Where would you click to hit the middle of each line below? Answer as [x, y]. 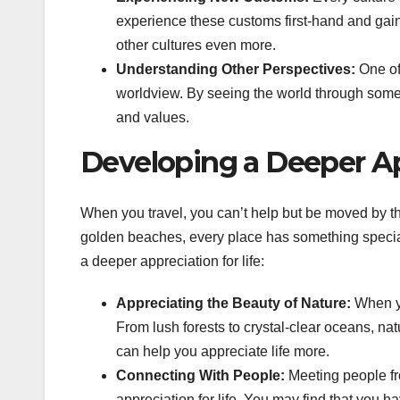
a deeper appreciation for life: [172, 261]
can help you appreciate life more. [223, 351]
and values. [153, 118]
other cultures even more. [196, 46]
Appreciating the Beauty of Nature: [233, 303]
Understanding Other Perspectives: [236, 70]
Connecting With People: [200, 375]
